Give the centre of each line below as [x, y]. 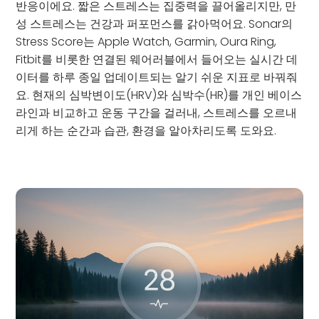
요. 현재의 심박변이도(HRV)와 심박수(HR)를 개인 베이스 [159, 95]
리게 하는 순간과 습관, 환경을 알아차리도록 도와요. [146, 131]
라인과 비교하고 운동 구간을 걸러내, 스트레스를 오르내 [157, 113]
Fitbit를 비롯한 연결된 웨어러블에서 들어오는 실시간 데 [157, 59]
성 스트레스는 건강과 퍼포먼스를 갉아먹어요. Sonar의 [155, 24]
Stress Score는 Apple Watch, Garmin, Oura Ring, [146, 42]
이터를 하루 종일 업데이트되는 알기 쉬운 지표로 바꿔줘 [157, 77]
